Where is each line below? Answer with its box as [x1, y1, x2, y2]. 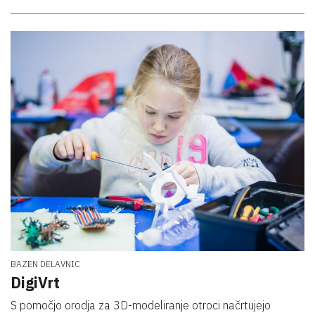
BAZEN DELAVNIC [11, 258, 80, 269]
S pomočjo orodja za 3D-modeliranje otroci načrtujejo [11, 297, 271, 312]
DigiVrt [11, 272, 60, 292]
